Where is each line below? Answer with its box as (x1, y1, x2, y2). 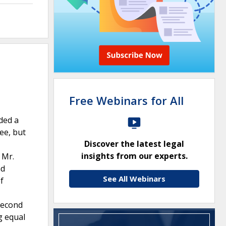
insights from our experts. (81, 150, 188, 161)
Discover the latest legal (84, 138, 184, 149)
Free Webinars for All (69, 93, 184, 108)
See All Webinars (103, 174, 165, 184)
